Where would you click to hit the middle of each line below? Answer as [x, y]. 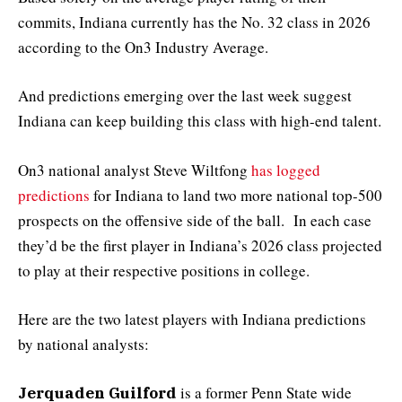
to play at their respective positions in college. [164, 270]
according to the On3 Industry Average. [143, 48]
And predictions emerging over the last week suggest [185, 96]
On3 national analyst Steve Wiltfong [135, 170]
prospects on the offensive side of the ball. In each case [195, 220]
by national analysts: [83, 344]
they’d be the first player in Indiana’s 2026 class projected [200, 245]
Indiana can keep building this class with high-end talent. [200, 121]
